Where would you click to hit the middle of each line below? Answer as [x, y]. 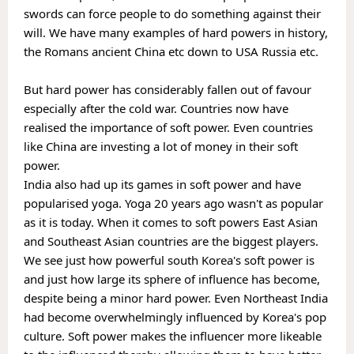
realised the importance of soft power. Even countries [168, 127]
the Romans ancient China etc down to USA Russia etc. [171, 51]
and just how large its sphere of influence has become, [172, 279]
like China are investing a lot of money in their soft [161, 146]
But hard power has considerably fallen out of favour [168, 89]
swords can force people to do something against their [172, 13]
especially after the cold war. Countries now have [156, 108]
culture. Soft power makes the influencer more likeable [173, 335]
